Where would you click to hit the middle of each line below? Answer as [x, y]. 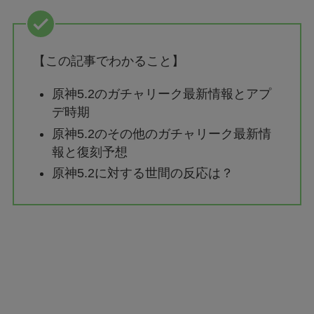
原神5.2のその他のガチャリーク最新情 [161, 134]
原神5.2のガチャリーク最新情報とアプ [161, 94]
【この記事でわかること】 [108, 61]
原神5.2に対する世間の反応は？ [142, 173]
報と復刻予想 [89, 152]
